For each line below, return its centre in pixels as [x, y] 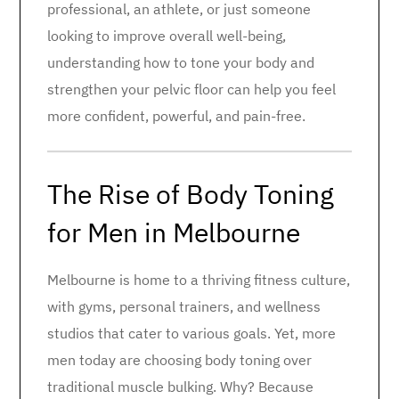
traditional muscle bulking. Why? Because [180, 387]
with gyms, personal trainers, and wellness [184, 306]
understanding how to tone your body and [181, 62]
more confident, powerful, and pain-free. [176, 116]
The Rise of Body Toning [191, 194]
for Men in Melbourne [174, 232]
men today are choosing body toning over [179, 360]
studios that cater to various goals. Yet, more [191, 333]
